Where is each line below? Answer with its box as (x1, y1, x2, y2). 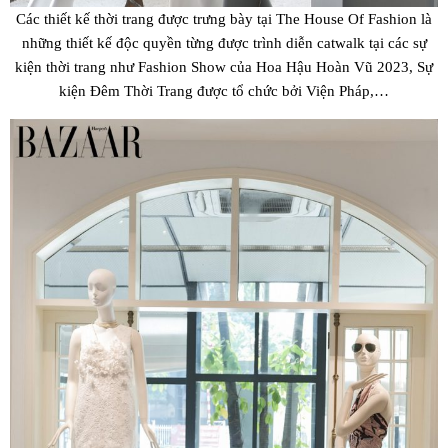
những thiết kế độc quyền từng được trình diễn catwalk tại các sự (21, 34, 427, 52)
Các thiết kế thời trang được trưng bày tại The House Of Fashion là (16, 10, 432, 28)
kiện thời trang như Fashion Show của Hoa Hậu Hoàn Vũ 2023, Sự (15, 58, 433, 76)
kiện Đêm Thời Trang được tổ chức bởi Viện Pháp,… (59, 82, 389, 100)
